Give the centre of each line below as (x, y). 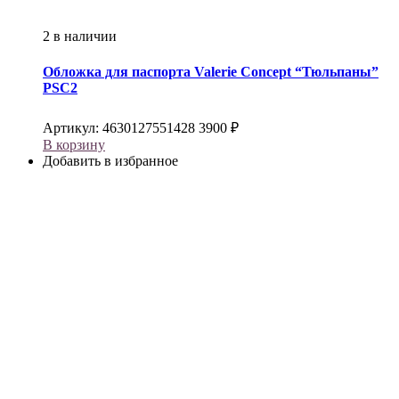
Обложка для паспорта (118, 71)
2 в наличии (80, 37)
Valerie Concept (243, 71)
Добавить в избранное (110, 160)
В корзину (74, 144)
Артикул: (73, 127)
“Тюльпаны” (335, 71)
